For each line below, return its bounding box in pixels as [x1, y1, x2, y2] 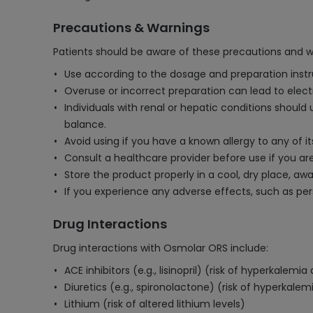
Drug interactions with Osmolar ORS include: [53, 241, 268, 255]
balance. [64, 117, 106, 131]
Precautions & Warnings [53, 19, 210, 36]
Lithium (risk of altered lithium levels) [64, 297, 245, 311]
